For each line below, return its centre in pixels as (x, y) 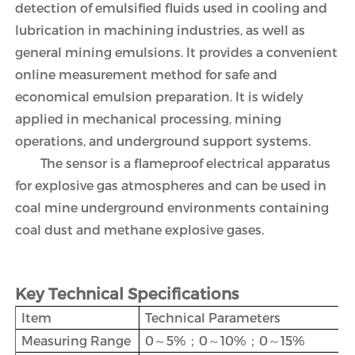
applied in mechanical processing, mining (148, 119)
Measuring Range (76, 341)
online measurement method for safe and (146, 74)
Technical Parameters (212, 318)
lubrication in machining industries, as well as (160, 30)
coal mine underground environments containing (172, 208)
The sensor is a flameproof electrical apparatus (185, 163)
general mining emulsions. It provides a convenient (176, 52)
